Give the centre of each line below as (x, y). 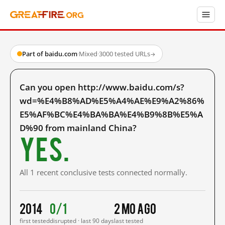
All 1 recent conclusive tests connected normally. (103, 172)
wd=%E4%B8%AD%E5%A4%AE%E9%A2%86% (112, 101)
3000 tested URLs (125, 54)
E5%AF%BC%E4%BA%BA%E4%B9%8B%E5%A (111, 114)
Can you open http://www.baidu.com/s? (102, 87)
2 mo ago (135, 208)
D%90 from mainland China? (78, 128)
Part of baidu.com (50, 54)
